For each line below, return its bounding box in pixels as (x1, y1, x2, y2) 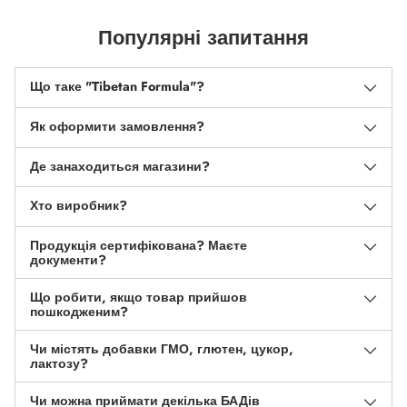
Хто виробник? (56, 196, 127, 215)
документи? (30, 251, 106, 270)
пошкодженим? (30, 303, 128, 322)
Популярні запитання (98, 23, 309, 53)
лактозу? (30, 354, 88, 373)
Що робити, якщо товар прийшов (30, 288, 247, 307)
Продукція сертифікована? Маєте (30, 236, 247, 255)
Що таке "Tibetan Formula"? (30, 77, 204, 96)
